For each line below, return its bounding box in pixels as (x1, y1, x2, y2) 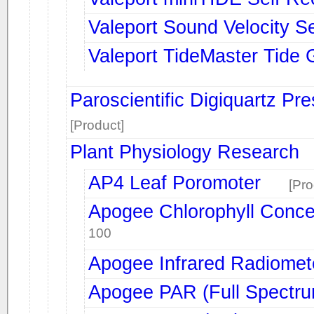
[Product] (70, 118, 124, 132)
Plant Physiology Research (70, 141, 299, 163)
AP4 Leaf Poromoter (88, 172, 261, 193)
